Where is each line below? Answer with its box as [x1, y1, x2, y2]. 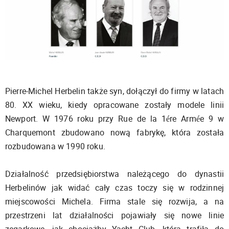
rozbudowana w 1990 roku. [5, 140, 105, 152]
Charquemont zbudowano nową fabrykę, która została [5, 126, 224, 138]
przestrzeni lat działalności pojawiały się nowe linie [5, 209, 224, 221]
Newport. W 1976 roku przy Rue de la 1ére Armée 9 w [5, 112, 224, 124]
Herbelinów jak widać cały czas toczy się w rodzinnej [5, 181, 224, 193]
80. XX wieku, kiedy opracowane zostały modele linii [5, 99, 224, 110]
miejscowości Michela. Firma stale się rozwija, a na [5, 195, 224, 207]
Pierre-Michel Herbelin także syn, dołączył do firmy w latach [5, 85, 224, 97]
